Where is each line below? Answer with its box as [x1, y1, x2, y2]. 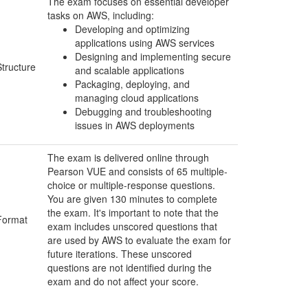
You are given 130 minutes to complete [47, 192, 217, 206]
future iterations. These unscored [47, 247, 192, 261]
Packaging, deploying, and [75, 77, 190, 91]
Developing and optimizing [75, 22, 190, 36]
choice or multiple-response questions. [47, 178, 215, 192]
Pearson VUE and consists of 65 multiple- [47, 164, 228, 178]
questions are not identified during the [47, 261, 212, 274]
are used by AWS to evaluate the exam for [47, 233, 231, 247]
